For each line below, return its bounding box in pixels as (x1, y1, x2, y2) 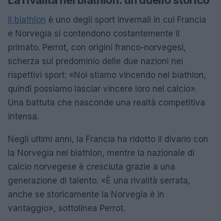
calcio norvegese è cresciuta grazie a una (8, 162, 175, 172)
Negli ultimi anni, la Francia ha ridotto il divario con (8, 134, 208, 144)
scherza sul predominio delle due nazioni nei (8, 56, 183, 66)
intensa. (8, 111, 39, 121)
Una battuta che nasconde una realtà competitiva (8, 98, 205, 108)
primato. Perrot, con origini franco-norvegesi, (8, 42, 186, 52)
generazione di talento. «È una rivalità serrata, (8, 176, 190, 185)
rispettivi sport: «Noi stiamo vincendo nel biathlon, (8, 70, 206, 80)
